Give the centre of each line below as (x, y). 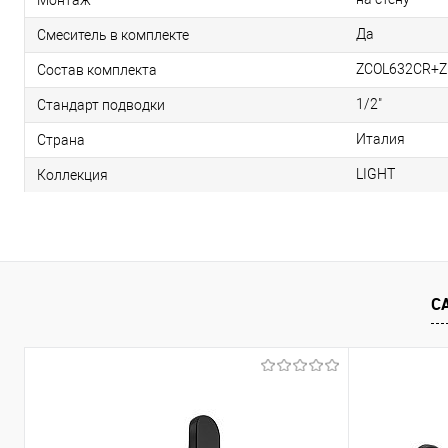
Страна (61, 139)
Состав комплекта (97, 69)
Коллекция (72, 174)
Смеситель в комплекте (113, 34)
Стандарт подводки (101, 104)
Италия (380, 139)
